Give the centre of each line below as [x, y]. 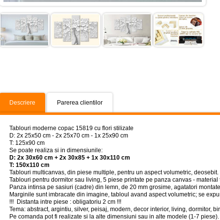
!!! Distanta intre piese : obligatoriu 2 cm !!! [65, 202]
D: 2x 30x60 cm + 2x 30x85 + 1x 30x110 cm [70, 158]
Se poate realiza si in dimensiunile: [56, 150]
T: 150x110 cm [29, 165]
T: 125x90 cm [27, 143]
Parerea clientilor [80, 103]
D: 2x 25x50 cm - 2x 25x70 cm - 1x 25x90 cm [69, 136]
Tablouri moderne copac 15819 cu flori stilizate [71, 128]
